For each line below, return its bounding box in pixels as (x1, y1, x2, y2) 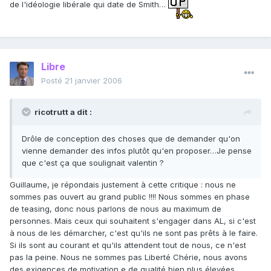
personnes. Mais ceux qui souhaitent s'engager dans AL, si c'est (10, 216, 256, 226)
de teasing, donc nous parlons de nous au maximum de (10, 204, 221, 214)
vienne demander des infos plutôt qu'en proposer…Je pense (22, 146, 252, 156)
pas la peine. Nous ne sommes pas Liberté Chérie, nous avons (10, 252, 247, 263)
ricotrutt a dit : (34, 107, 92, 117)
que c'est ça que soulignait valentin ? (22, 158, 164, 168)
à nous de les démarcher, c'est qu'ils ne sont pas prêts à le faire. (10, 228, 258, 238)
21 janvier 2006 (65, 76, 122, 86)
